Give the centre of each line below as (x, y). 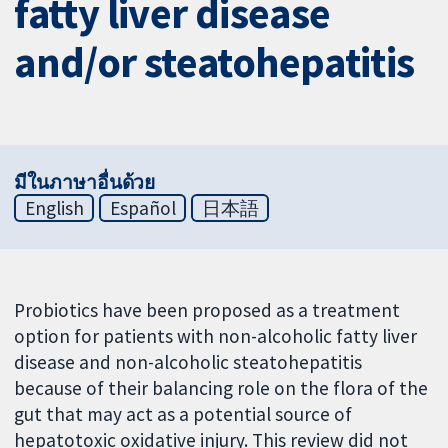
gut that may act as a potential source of (183, 413)
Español (142, 207)
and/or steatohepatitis (214, 62)
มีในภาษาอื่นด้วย (85, 181)
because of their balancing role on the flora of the (221, 387)
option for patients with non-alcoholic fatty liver (216, 335)
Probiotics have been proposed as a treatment (207, 309)
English (54, 207)
